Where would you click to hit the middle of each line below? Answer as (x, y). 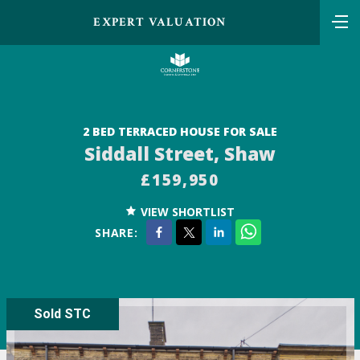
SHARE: (117, 232)
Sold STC (62, 314)
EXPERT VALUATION (160, 22)
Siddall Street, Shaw (180, 153)
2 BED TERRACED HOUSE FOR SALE (180, 131)
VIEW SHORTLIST (187, 212)
